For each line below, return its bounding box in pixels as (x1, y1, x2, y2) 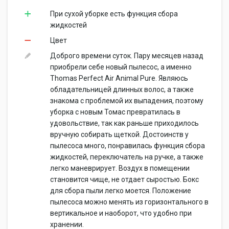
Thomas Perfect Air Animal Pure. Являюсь (50, 74, 188, 82)
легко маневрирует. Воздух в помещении (50, 164, 190, 172)
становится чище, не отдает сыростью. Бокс (50, 175, 199, 184)
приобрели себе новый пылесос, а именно (50, 63, 192, 71)
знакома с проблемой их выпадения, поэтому (50, 97, 203, 105)
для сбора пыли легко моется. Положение (50, 187, 191, 195)
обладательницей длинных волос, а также (50, 85, 194, 94)
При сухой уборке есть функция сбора (50, 10, 178, 18)
